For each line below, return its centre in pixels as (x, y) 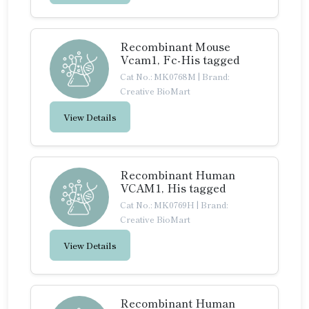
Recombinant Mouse (175, 46)
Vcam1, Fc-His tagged (180, 59)
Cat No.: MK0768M (159, 76)
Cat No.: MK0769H (158, 205)
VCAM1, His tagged (173, 188)
